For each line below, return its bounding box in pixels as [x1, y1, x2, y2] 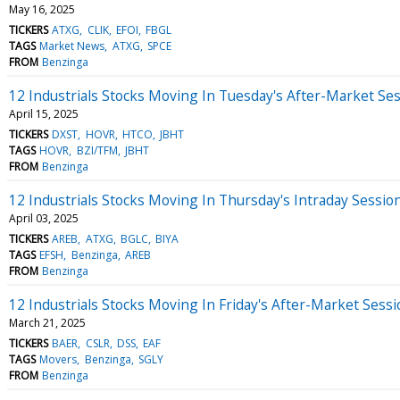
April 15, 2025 [9, 105, 79, 121]
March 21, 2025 [9, 314, 86, 330]
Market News [39, 37, 105, 54]
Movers [39, 351, 78, 367]
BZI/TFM [76, 142, 118, 158]
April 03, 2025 [9, 210, 79, 226]
